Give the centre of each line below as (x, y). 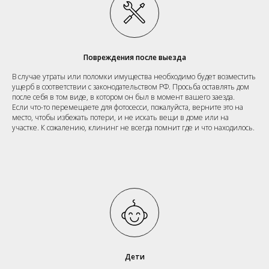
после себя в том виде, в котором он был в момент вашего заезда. (123, 97)
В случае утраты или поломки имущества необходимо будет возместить (134, 76)
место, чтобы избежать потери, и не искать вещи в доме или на (120, 117)
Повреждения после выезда (134, 57)
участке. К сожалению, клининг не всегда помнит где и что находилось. (133, 127)
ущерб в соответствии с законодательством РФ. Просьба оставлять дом (131, 86)
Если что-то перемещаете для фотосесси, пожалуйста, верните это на (128, 107)
